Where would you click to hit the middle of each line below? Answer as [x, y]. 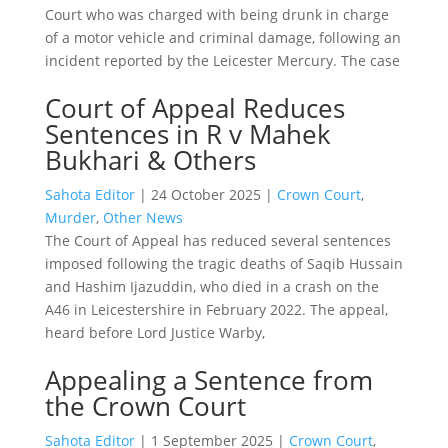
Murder [70, 217]
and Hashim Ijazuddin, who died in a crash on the [211, 286]
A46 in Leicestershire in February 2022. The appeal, [216, 309]
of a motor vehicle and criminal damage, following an [222, 37]
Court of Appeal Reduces [194, 107]
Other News [142, 217]
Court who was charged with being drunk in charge [216, 14]
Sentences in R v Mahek [187, 133]
